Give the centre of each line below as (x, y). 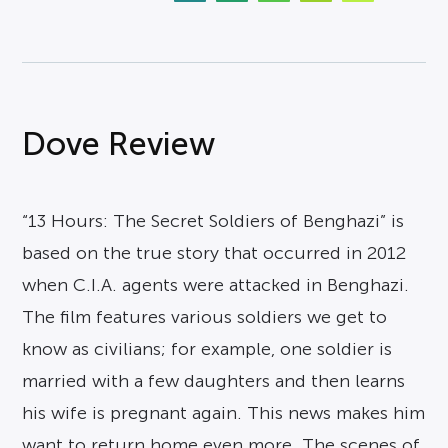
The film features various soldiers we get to (205, 317)
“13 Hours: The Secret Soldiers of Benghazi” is (213, 221)
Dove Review (119, 144)
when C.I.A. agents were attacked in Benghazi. (216, 285)
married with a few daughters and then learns (214, 381)
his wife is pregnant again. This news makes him (224, 413)
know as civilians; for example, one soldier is (207, 349)
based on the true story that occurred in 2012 (214, 253)
